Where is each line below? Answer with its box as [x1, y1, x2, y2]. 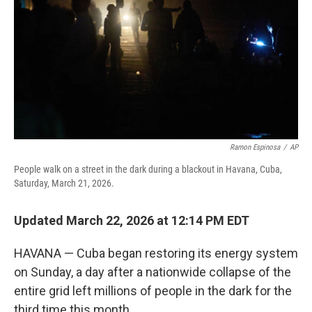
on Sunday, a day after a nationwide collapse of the [14, 265, 291, 279]
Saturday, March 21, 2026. [14, 178, 114, 189]
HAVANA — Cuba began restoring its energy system [14, 246, 298, 260]
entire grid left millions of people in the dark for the [14, 283, 292, 298]
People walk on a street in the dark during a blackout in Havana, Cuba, [14, 164, 282, 175]
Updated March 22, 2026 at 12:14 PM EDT [14, 213, 249, 228]
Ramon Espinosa [230, 143, 280, 152]
